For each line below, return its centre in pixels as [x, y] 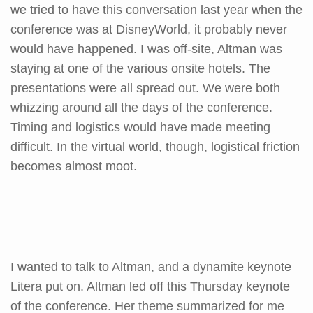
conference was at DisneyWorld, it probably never [149, 29]
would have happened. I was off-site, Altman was [146, 49]
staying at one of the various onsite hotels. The [140, 68]
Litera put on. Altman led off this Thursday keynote [150, 286]
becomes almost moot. [74, 166]
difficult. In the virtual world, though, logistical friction [155, 146]
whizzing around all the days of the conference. [141, 107]
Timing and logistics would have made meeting [140, 127]
